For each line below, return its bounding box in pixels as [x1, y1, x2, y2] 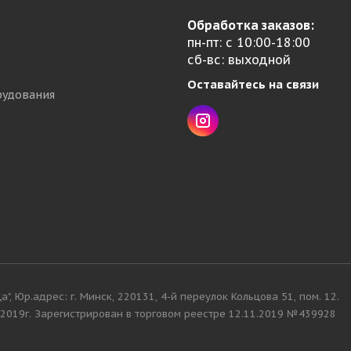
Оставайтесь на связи [187, 77, 319, 92]
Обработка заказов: [187, 17, 314, 33]
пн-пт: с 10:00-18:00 [187, 34, 310, 50]
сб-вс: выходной [187, 52, 291, 67]
